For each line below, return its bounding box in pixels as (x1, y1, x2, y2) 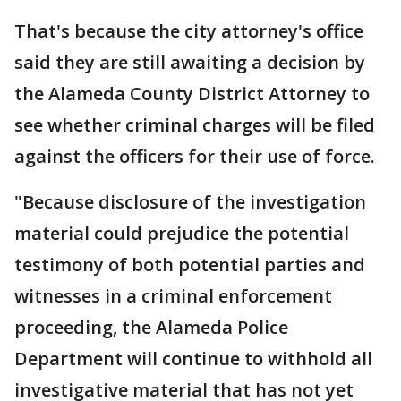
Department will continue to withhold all (14, 346, 372, 371)
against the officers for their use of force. (14, 144, 380, 168)
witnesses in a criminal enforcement (14, 284, 332, 308)
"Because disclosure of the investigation (14, 190, 366, 214)
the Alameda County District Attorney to (14, 81, 370, 106)
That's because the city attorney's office (14, 19, 363, 43)
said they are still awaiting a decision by (14, 50, 365, 74)
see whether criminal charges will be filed (14, 113, 375, 137)
